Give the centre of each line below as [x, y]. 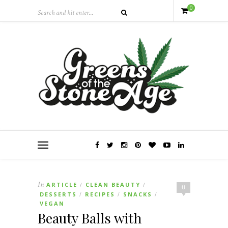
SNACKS [138, 194]
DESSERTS [58, 194]
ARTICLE [62, 184]
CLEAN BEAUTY [113, 184]
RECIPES [100, 194]
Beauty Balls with [90, 218]
